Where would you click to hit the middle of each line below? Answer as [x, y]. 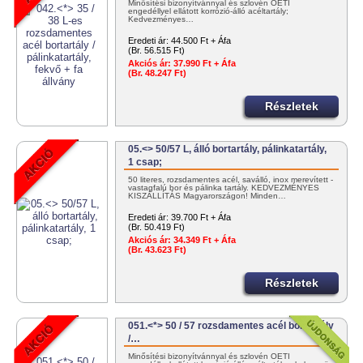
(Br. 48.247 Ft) [158, 73]
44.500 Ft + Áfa [201, 41]
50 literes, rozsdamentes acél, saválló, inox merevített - [231, 180]
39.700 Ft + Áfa [201, 218]
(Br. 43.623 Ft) [158, 250]
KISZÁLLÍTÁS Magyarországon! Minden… [207, 196]
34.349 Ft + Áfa [204, 240]
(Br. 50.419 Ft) [157, 227]
